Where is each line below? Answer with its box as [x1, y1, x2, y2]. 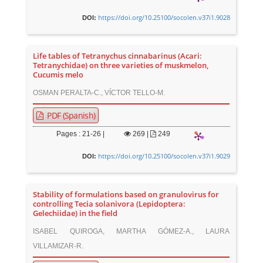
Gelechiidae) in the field [33, 208, 118, 218]
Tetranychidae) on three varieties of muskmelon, [33, 60, 209, 70]
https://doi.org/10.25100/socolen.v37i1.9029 [97, 151, 230, 160]
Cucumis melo [33, 70, 84, 80]
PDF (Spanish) [45, 110, 96, 121]
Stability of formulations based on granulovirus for [33, 190, 220, 200]
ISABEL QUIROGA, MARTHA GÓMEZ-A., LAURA [33, 227, 230, 235]
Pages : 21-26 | [56, 130, 105, 138]
